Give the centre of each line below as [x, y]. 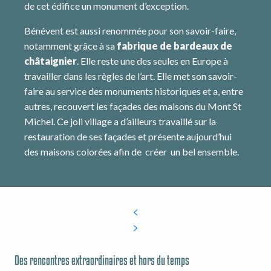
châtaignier [51, 61]
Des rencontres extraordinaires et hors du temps [102, 261]
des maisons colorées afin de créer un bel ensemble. [132, 152]
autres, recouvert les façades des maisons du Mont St [133, 106]
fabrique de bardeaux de [175, 46]
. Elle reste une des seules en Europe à [152, 61]
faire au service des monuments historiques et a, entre [134, 91]
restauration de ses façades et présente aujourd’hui [128, 137]
